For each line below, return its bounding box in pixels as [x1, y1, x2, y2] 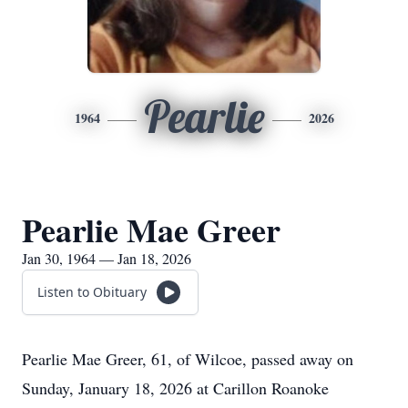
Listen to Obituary [37, 283, 147, 301]
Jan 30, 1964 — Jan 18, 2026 [22, 249, 191, 268]
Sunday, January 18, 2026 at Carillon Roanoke [22, 377, 329, 399]
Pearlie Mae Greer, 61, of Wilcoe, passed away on [22, 348, 353, 370]
